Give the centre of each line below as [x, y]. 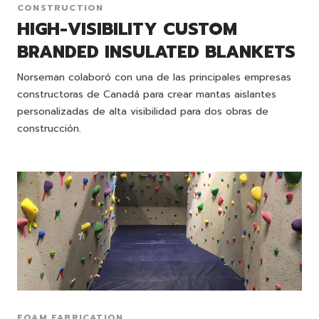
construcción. [49, 129]
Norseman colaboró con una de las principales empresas [154, 78]
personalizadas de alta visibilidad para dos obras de [143, 112]
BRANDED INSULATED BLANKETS [156, 52]
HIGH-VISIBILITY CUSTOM [127, 30]
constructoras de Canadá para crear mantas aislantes [147, 95]
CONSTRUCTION [61, 8]
